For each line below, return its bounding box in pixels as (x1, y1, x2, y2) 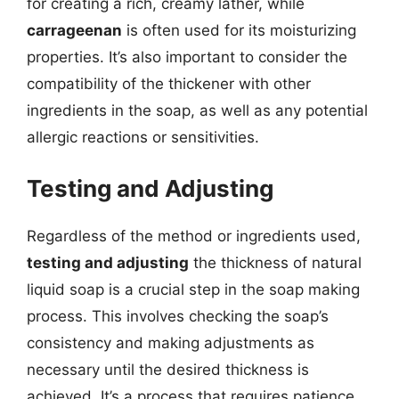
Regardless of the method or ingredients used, (27, 227, 361, 245)
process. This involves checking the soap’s (27, 307, 329, 325)
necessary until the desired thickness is (27, 361, 309, 379)
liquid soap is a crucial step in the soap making (27, 281, 360, 298)
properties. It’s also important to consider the (27, 47, 347, 66)
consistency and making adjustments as (27, 334, 314, 352)
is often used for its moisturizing (122, 20, 356, 39)
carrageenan (27, 20, 122, 39)
